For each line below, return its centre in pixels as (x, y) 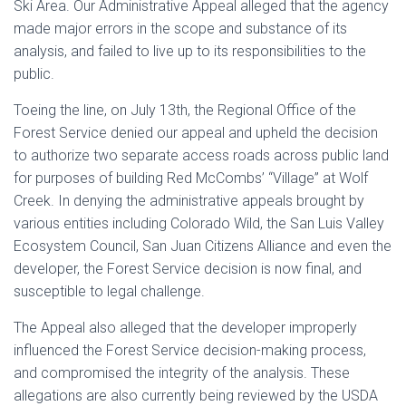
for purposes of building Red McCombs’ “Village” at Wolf (191, 178)
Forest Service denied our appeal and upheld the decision (196, 133)
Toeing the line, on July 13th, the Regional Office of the (185, 110)
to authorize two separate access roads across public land (201, 155)
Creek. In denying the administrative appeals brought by (189, 201)
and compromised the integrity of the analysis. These (182, 373)
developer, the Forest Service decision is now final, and (188, 269)
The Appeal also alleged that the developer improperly (185, 328)
